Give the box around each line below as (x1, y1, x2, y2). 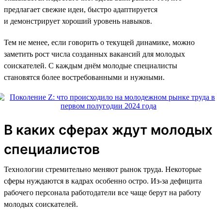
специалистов (4, 140, 100, 157)
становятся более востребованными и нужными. (4, 73, 165, 81)
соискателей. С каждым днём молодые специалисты (4, 61, 177, 70)
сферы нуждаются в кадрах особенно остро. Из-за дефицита (4, 176, 202, 185)
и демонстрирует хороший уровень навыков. (4, 16, 152, 25)
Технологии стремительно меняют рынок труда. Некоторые (4, 165, 201, 173)
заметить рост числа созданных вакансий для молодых (4, 49, 185, 58)
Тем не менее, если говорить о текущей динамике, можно (4, 38, 195, 46)
